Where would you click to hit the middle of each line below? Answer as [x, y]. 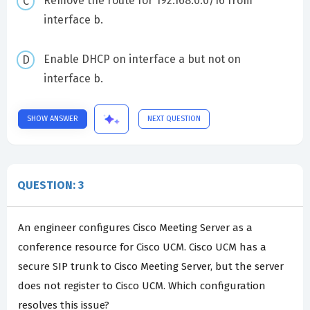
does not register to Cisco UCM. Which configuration [142, 285]
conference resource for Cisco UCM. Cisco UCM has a [142, 247]
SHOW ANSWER [53, 118]
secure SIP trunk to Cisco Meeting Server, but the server [151, 266]
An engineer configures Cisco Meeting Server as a [135, 227]
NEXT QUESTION [174, 118]
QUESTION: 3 [51, 185]
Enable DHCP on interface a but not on [142, 60]
